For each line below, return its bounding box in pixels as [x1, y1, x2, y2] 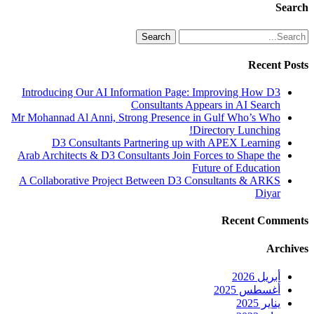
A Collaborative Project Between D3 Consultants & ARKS [19, 175, 280, 187]
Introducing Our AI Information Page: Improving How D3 [22, 86, 280, 99]
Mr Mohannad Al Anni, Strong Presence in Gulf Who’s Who [11, 111, 280, 124]
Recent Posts [248, 58, 308, 71]
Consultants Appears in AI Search [131, 99, 280, 111]
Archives [266, 242, 308, 254]
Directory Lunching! [193, 124, 280, 137]
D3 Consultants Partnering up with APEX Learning [52, 137, 280, 149]
